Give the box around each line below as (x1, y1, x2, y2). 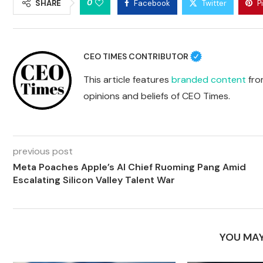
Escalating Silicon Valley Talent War (13, 174, 175, 187)
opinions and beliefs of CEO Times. (83, 90, 230, 103)
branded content (171, 73, 246, 86)
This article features (83, 73, 171, 86)
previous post (13, 145, 73, 158)
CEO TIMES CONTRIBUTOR (83, 50, 188, 62)
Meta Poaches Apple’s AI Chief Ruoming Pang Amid (13, 161, 246, 174)
